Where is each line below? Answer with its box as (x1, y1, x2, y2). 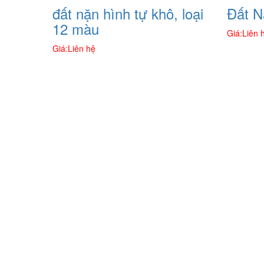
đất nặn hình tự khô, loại (52, 3, 203, 24)
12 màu (52, 18, 99, 39)
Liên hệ (67, 42, 95, 54)
